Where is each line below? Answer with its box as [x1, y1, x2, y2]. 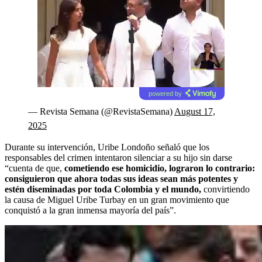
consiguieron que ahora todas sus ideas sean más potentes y [5, 173, 238, 184]
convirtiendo [201, 184, 250, 194]
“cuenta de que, [5, 163, 64, 173]
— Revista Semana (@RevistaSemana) [28, 106, 174, 116]
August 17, [174, 106, 215, 116]
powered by [148, 89, 182, 97]
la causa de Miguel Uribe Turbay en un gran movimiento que [5, 194, 229, 205]
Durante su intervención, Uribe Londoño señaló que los [5, 142, 209, 152]
